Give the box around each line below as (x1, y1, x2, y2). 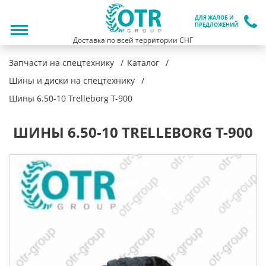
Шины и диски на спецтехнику (9, 75, 135, 86)
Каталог (127, 57, 159, 68)
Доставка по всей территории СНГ (73, 35, 193, 45)
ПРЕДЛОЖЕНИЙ (195, 21, 238, 28)
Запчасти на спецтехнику (9, 57, 114, 68)
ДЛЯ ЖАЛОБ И (195, 14, 233, 21)
